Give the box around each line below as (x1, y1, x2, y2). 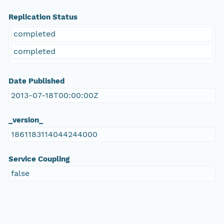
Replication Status (8, 12, 77, 22)
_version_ (8, 115, 43, 125)
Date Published (8, 76, 64, 86)
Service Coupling (8, 154, 69, 164)
